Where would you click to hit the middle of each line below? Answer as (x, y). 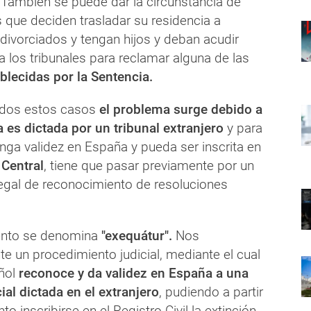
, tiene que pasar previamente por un (149, 166)
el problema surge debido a (181, 110)
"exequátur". (135, 236)
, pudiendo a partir (211, 292)
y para (243, 128)
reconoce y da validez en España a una (132, 274)
